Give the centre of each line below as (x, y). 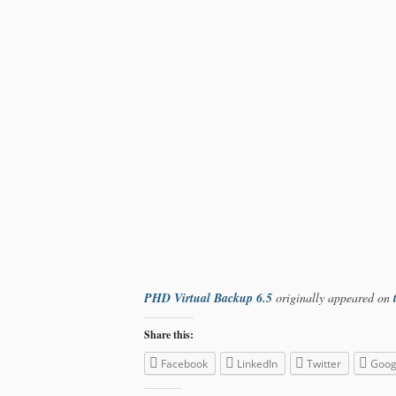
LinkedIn (258, 363)
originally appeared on (333, 297)
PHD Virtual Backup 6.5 (209, 297)
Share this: (169, 334)
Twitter (324, 363)
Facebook (185, 363)
